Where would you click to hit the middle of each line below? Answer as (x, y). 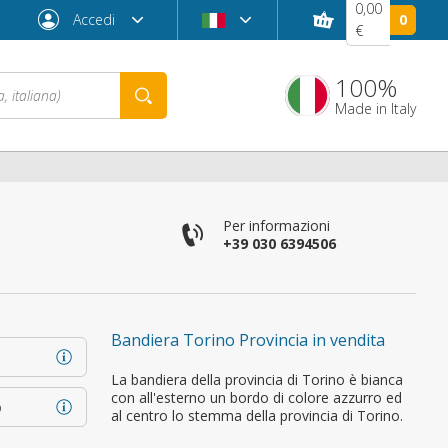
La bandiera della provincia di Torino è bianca (257, 379)
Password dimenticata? (193, 363)
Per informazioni (276, 225)
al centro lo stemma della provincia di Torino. (257, 415)
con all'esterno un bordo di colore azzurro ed (256, 397)
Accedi (93, 19)
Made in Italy (375, 108)
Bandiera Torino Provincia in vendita (248, 340)
